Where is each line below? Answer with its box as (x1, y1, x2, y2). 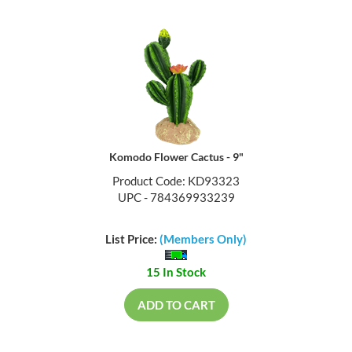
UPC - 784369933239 (117, 192, 235, 207)
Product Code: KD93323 (112, 175, 240, 190)
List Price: (105, 233, 159, 247)
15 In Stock (146, 266, 206, 280)
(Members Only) (159, 233, 247, 247)
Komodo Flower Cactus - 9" (108, 152, 244, 166)
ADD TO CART (137, 299, 215, 313)
